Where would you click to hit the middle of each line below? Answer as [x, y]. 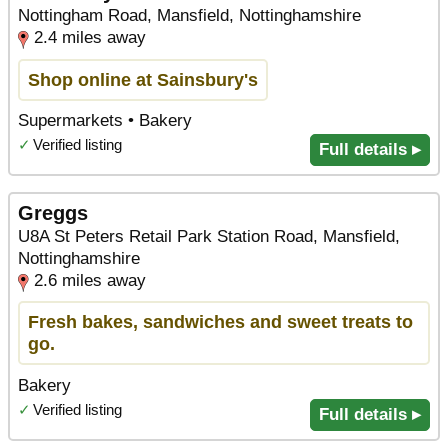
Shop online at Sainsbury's [143, 79]
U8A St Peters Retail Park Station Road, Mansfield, [209, 237]
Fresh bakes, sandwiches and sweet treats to [220, 322]
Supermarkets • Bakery [105, 120]
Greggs [53, 213]
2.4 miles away [90, 38]
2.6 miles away [90, 281]
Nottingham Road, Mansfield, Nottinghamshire [189, 16]
